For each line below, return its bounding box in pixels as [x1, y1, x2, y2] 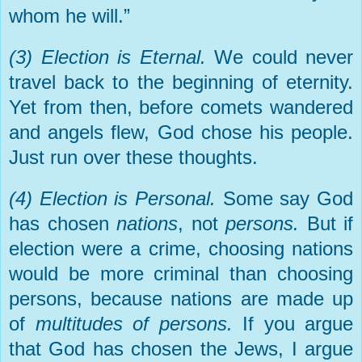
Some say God [222, 187, 354, 209]
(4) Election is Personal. [9, 187, 223, 209]
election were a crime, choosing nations [9, 237, 353, 259]
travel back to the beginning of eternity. [9, 70, 353, 93]
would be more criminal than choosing [9, 262, 353, 284]
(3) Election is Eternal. [9, 45, 214, 68]
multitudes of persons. [35, 312, 242, 335]
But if [306, 212, 353, 234]
